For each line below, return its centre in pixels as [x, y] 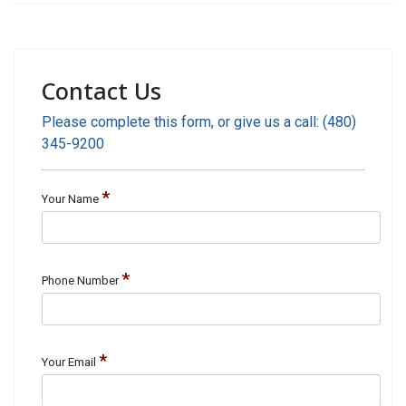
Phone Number [80, 280]
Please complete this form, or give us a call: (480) [199, 122]
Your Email [69, 362]
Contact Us [101, 91]
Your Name [70, 199]
